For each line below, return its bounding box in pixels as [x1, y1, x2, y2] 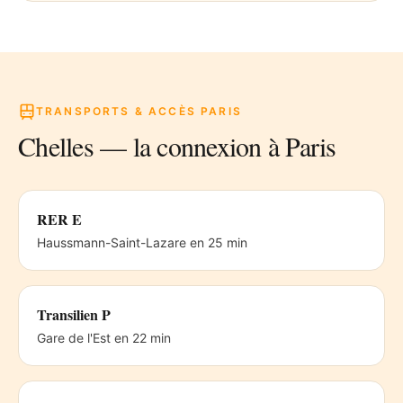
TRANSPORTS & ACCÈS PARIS [36, 104, 242, 118]
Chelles [18, 128, 94, 164]
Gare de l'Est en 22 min [37, 330, 171, 345]
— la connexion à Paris [93, 128, 336, 164]
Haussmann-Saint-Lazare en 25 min [37, 235, 247, 250]
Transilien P [37, 304, 111, 325]
